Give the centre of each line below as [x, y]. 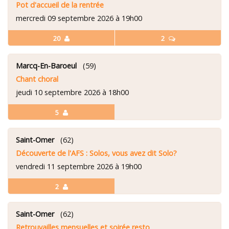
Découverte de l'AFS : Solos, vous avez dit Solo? [96, 153]
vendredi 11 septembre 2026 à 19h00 [79, 166]
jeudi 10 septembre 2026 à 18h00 [72, 92]
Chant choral [37, 79]
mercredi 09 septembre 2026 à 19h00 [79, 18]
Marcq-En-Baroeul [46, 65]
